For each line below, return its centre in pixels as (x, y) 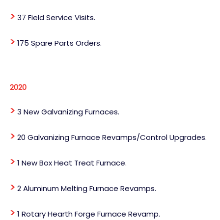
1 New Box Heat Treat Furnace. (71, 163)
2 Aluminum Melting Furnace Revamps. (86, 188)
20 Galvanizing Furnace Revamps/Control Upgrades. (111, 137)
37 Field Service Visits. (55, 17)
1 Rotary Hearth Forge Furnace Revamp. (88, 214)
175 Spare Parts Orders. (58, 43)
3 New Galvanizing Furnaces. (67, 111)
